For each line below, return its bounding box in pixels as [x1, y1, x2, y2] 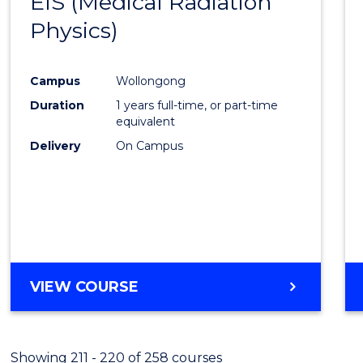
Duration [30, 97, 85, 113]
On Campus [116, 138, 184, 153]
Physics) [30, 16, 119, 44]
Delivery [30, 138, 81, 153]
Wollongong [116, 73, 186, 88]
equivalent [116, 113, 176, 129]
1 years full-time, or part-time [116, 97, 279, 113]
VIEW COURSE [30, 277, 139, 296]
